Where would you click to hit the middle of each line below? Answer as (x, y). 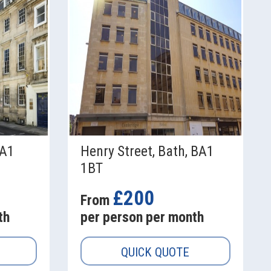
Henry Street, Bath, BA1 (147, 152)
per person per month (142, 217)
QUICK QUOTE (155, 253)
